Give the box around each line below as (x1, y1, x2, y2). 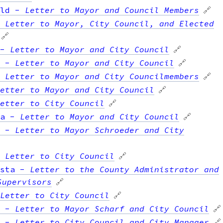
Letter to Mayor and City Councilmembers (5, 71, 199, 81)
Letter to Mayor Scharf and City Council (15, 203, 209, 214)
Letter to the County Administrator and (30, 164, 219, 174)
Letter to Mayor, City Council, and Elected (5, 18, 214, 28)
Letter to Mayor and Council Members (25, 4, 199, 15)
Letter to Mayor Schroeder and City (15, 124, 184, 135)
